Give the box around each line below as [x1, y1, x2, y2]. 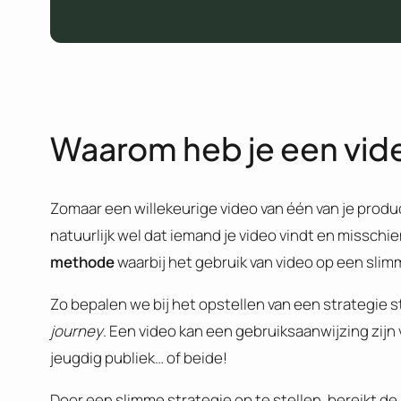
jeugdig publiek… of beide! [50, 347, 227, 369]
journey [50, 320, 103, 342]
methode [50, 252, 115, 273]
